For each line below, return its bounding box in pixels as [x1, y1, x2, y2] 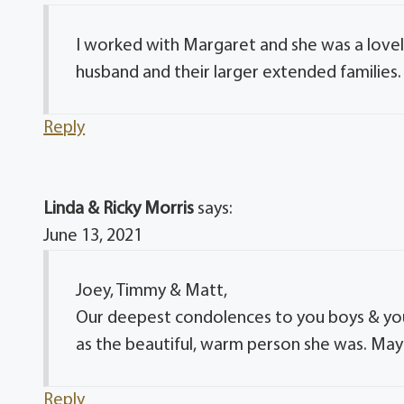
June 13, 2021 [43, 226, 143, 245]
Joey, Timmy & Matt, [76, 281, 228, 300]
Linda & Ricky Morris [43, 199, 195, 218]
